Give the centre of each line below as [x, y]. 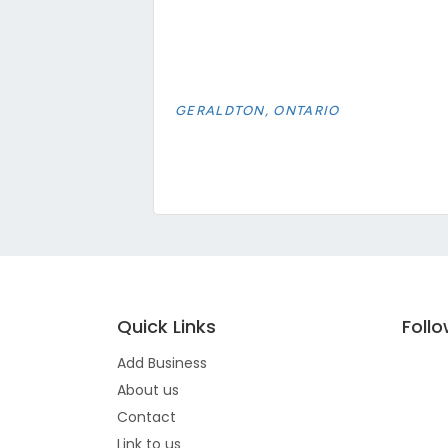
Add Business [162, 362]
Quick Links [166, 326]
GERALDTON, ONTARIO [257, 110]
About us [148, 389]
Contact [146, 416]
